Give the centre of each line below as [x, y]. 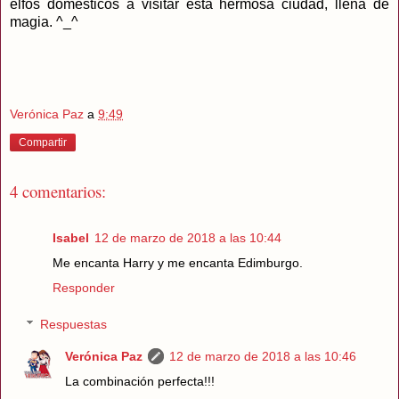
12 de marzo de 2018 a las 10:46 [263, 357]
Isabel [71, 237]
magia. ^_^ [44, 22]
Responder [84, 287]
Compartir [43, 142]
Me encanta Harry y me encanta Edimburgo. [178, 262]
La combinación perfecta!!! [140, 382]
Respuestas [74, 325]
